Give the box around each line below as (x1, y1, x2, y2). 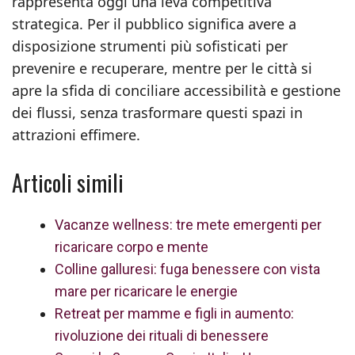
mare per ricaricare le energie (55, 283, 238, 300)
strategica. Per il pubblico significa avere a (12, 14, 296, 33)
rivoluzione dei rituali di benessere (55, 327, 269, 344)
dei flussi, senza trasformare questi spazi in (12, 103, 303, 122)
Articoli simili (12, 166, 124, 199)
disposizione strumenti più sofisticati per (12, 36, 288, 55)
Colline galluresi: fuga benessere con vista (55, 261, 320, 277)
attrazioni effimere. (12, 125, 140, 144)
